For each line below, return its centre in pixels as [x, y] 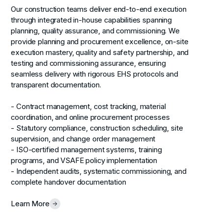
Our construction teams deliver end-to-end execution [99, 10]
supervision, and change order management [83, 139]
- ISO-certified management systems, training [86, 150]
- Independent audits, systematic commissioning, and [99, 172]
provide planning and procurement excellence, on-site [100, 42]
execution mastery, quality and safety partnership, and [100, 53]
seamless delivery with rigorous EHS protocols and [95, 74]
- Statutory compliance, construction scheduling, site [97, 128]
